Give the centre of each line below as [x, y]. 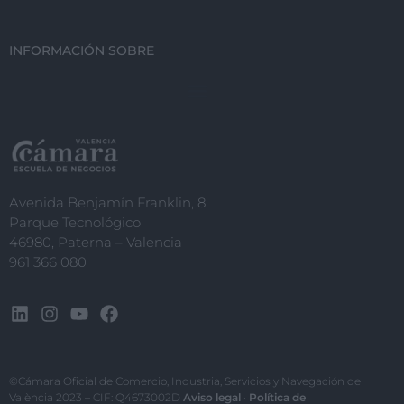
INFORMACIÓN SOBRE [82, 51]
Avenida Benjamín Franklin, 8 [107, 203]
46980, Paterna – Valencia [96, 243]
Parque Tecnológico [75, 223]
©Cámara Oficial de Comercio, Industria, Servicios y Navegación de [185, 381]
